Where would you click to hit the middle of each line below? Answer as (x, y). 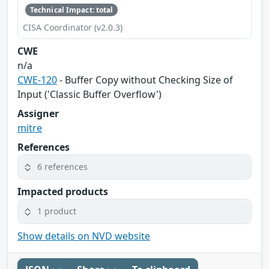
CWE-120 (37, 80)
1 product (57, 211)
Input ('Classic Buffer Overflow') (89, 94)
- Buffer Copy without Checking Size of (145, 80)
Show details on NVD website (84, 236)
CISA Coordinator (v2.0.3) (73, 27)
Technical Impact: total (71, 10)
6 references (62, 167)
